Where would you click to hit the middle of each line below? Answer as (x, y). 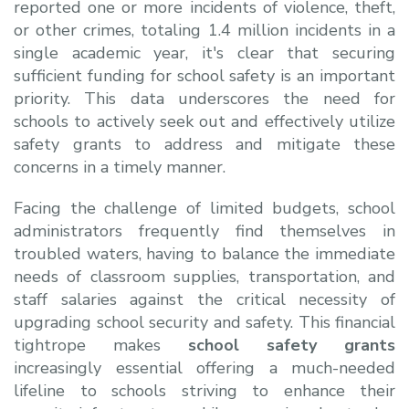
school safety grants (292, 345)
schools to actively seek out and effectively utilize (204, 121)
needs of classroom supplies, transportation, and (204, 276)
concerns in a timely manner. (120, 167)
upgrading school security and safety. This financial (204, 322)
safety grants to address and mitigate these (204, 144)
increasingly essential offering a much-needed (204, 367)
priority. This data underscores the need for (204, 98)
